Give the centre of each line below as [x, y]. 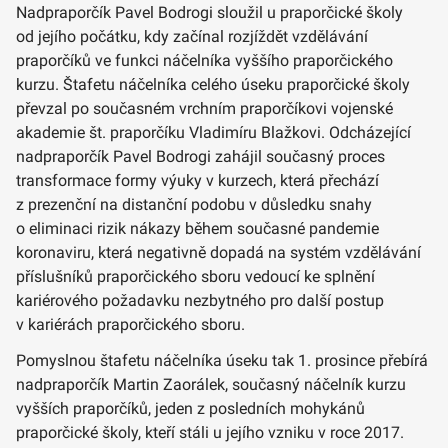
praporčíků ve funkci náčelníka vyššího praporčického [204, 60]
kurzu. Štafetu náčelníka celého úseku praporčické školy [213, 84]
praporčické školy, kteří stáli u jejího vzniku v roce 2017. [210, 432]
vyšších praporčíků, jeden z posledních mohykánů [190, 408]
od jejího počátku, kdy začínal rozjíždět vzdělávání [192, 36]
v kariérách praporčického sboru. [130, 324]
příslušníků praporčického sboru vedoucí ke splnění [195, 276]
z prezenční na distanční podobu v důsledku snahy [194, 204]
